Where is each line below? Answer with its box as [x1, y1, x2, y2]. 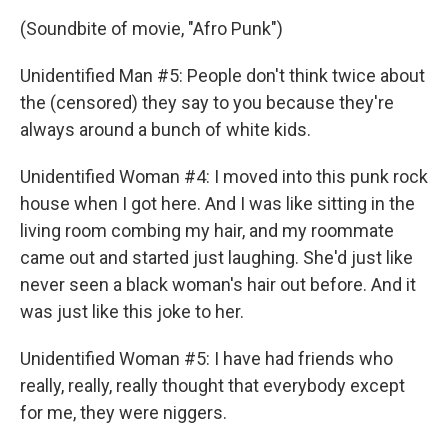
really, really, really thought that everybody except [20, 375, 405, 396]
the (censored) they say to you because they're [20, 92, 394, 113]
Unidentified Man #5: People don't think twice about [20, 65, 425, 86]
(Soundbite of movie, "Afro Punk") [20, 18, 283, 39]
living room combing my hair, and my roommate [20, 220, 394, 241]
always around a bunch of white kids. [20, 119, 311, 140]
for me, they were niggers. [20, 402, 227, 423]
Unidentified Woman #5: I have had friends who [20, 348, 393, 369]
